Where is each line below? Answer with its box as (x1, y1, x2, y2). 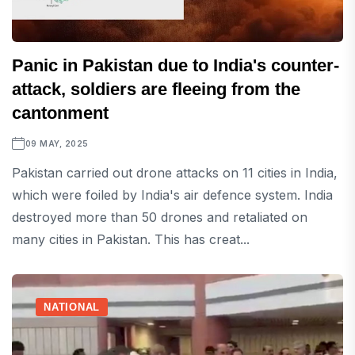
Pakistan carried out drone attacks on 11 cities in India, (12, 165, 338, 181)
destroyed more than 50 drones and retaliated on (12, 209, 307, 226)
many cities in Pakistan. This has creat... (12, 231, 250, 248)
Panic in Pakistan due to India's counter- (12, 55, 339, 76)
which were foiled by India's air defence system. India (12, 187, 333, 204)
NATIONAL (44, 301, 101, 314)
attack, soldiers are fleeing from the (12, 79, 300, 100)
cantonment (12, 103, 109, 124)
